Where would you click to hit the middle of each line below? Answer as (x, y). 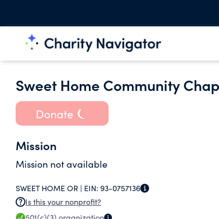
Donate (54, 113)
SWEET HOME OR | (50, 188)
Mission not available (62, 164)
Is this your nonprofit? (63, 202)
